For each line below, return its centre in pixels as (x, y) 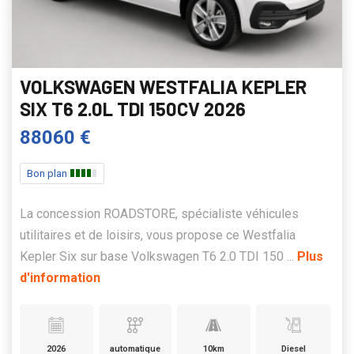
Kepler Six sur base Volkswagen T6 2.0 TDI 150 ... (158, 256)
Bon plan (48, 173)
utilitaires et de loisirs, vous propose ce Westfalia (158, 235)
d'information (60, 277)
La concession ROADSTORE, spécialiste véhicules (159, 213)
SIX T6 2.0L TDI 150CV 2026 (133, 108)
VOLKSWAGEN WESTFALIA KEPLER (163, 86)
